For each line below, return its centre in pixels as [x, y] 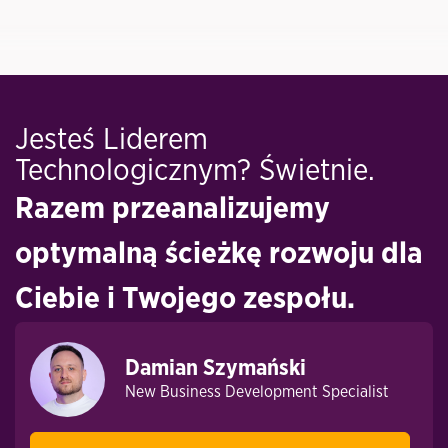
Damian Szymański [215, 367]
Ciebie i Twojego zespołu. [188, 299]
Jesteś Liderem [111, 140]
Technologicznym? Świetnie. [195, 171]
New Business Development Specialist [257, 391]
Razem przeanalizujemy [172, 209]
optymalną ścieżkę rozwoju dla [219, 254]
